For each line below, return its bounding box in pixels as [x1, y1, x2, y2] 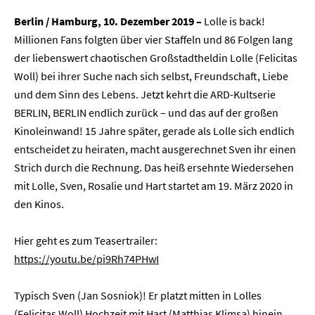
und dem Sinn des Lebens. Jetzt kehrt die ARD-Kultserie [14, 87, 276, 101]
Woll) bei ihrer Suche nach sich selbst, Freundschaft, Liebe [14, 69, 288, 83]
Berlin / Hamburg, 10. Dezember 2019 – [14, 14, 204, 28]
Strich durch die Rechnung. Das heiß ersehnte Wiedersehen [14, 160, 294, 174]
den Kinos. [14, 197, 64, 211]
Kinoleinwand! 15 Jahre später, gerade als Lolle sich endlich [14, 124, 295, 138]
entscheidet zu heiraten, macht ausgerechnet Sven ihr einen [14, 142, 296, 156]
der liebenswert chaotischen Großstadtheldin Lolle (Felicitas [14, 51, 297, 65]
